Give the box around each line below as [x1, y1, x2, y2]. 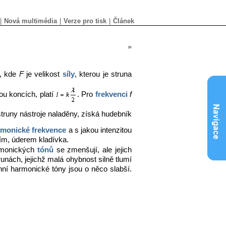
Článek [113, 17, 134, 25]
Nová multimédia [4, 17, 57, 25]
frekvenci [95, 90, 128, 98]
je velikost [23, 70, 63, 79]
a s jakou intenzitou [66, 126, 132, 134]
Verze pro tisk [64, 17, 106, 25]
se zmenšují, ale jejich [53, 146, 132, 154]
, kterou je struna [74, 70, 132, 79]
